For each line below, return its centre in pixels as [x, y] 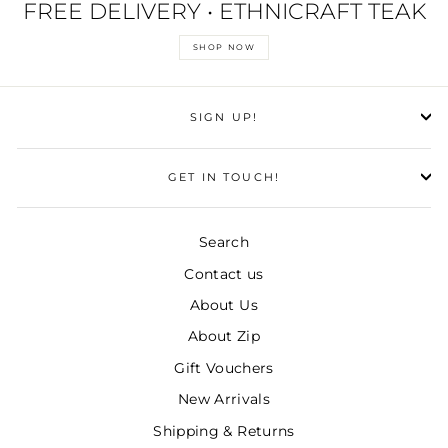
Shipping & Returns [224, 430]
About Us [224, 304]
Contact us [224, 273]
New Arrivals [224, 399]
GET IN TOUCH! [224, 176]
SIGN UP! [224, 117]
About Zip [224, 336]
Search [224, 242]
